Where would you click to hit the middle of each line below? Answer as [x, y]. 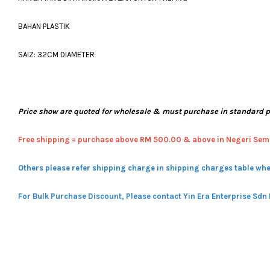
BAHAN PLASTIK [44, 26]
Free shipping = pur [55, 140]
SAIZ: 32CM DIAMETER [56, 55]
